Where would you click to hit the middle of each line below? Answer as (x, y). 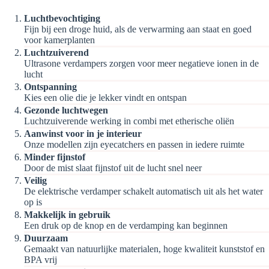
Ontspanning (50, 86)
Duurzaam (46, 238)
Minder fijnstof (55, 157)
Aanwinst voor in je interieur (83, 133)
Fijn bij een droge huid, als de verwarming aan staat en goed (138, 29)
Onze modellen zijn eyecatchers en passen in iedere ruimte (134, 144)
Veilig (35, 180)
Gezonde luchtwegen (66, 110)
